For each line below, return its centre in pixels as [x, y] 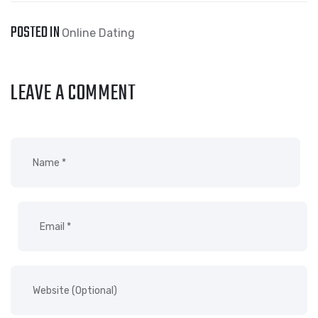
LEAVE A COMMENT [73, 94]
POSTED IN [36, 33]
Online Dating [98, 33]
